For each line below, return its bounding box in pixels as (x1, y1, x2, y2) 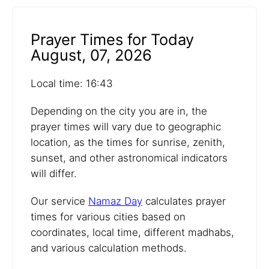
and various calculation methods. (31, 242, 187, 255)
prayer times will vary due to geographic (31, 121, 221, 133)
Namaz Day (88, 195, 142, 208)
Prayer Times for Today (31, 30, 194, 49)
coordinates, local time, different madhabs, (31, 226, 234, 239)
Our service (31, 195, 88, 208)
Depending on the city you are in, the (31, 105, 207, 118)
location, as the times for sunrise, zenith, (31, 136, 225, 149)
